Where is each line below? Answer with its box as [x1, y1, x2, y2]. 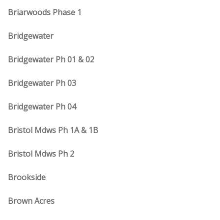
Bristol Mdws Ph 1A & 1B [8, 125, 98, 136]
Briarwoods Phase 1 [8, 7, 82, 18]
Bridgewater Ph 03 [8, 78, 76, 88]
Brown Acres [8, 195, 55, 206]
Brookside [8, 172, 46, 183]
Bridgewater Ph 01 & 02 [8, 54, 94, 65]
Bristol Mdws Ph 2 [8, 148, 74, 159]
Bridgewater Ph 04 [8, 101, 76, 112]
